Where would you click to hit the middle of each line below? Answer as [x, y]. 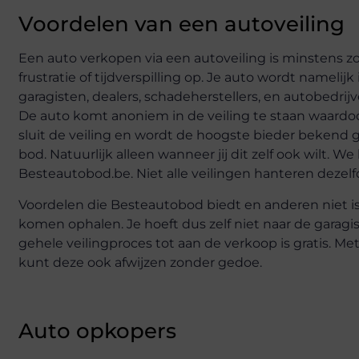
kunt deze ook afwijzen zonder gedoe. [140, 262]
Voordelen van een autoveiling [182, 24]
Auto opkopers [97, 331]
